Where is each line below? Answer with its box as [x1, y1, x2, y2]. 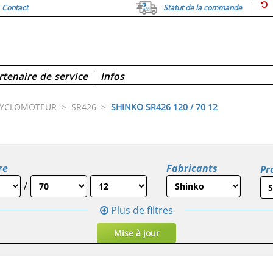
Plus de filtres [108, 203, 173, 217]
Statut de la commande [163, 2, 242, 13]
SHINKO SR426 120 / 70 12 [111, 101, 218, 113]
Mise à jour [113, 227, 160, 239]
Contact [2, 2, 28, 13]
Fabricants [166, 161, 218, 175]
